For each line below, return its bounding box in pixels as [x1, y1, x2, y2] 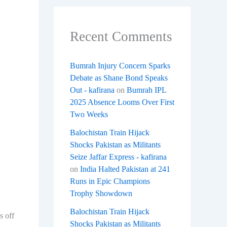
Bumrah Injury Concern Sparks [70, 61, 170, 70]
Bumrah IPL [127, 86, 166, 95]
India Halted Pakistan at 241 [80, 165, 170, 174]
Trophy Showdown [70, 189, 132, 198]
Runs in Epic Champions [70, 177, 150, 186]
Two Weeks [70, 110, 108, 119]
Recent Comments [70, 29, 172, 45]
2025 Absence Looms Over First [70, 98, 174, 107]
